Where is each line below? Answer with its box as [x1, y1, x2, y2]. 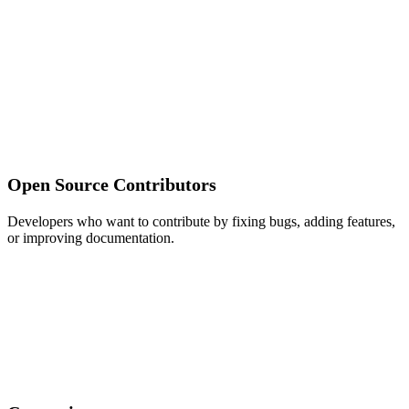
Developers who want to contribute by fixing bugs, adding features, [7, 214, 395, 230]
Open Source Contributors [7, 174, 216, 195]
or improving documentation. [7, 230, 174, 246]
